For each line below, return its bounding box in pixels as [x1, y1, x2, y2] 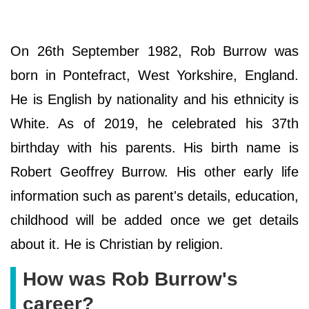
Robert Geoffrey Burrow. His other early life [10, 163, 299, 179]
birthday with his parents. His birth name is [10, 139, 299, 155]
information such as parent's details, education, [10, 188, 299, 203]
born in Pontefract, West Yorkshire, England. [10, 67, 299, 83]
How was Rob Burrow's [23, 268, 238, 290]
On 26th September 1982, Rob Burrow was [10, 43, 299, 59]
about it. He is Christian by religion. [10, 236, 228, 252]
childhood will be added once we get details [10, 212, 299, 228]
